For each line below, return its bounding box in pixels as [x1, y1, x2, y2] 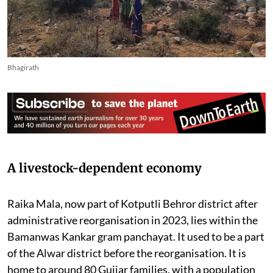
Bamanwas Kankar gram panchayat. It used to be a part [7, 230, 264, 244]
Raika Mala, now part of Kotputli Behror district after [7, 197, 258, 211]
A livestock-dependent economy [7, 160, 202, 176]
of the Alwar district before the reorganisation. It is [7, 246, 246, 260]
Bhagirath [7, 62, 39, 72]
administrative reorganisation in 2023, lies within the [7, 213, 258, 227]
